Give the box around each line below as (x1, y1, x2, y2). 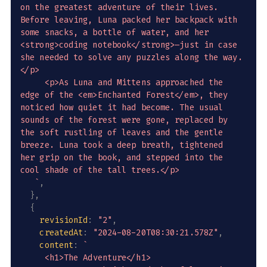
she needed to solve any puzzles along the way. (20, 52, 243, 64)
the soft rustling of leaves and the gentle (20, 127, 228, 139)
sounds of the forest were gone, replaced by (20, 114, 233, 126)
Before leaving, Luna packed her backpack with (20, 14, 243, 26)
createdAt (39, 227, 83, 239)
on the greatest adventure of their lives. (20, 2, 223, 14)
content (39, 240, 74, 252)
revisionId (39, 215, 88, 226)
